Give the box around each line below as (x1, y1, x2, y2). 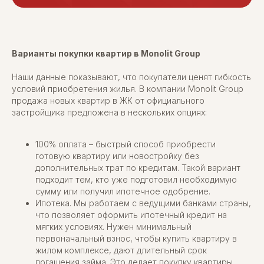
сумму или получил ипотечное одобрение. (35, 186, 210, 196)
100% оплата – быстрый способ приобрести (35, 138, 216, 149)
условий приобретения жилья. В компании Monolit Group (12, 83, 243, 94)
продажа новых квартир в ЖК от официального (12, 95, 204, 105)
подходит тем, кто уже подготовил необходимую (35, 174, 237, 184)
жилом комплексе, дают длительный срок (35, 245, 207, 255)
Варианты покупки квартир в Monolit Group (12, 48, 200, 58)
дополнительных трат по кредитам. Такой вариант (35, 162, 240, 173)
